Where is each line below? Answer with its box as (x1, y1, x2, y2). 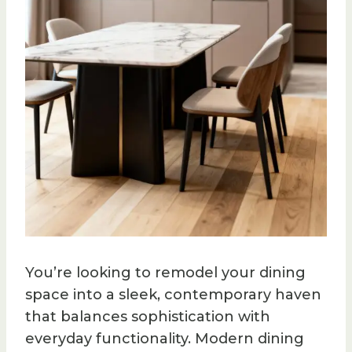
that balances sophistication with (25, 307, 270, 325)
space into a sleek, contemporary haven (25, 285, 321, 303)
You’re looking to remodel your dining (25, 263, 306, 281)
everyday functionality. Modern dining (25, 329, 304, 347)
